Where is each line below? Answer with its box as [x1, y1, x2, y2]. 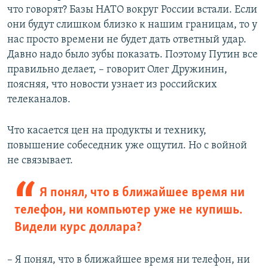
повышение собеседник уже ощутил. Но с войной [7, 140, 247, 152]
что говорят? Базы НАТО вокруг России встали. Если [7, 4, 257, 16]
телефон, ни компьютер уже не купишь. [14, 203, 242, 218]
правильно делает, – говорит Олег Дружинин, [7, 64, 227, 76]
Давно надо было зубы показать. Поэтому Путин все [7, 49, 258, 61]
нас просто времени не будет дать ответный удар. [7, 34, 246, 46]
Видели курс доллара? [14, 221, 142, 235]
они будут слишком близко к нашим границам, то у [7, 19, 257, 31]
